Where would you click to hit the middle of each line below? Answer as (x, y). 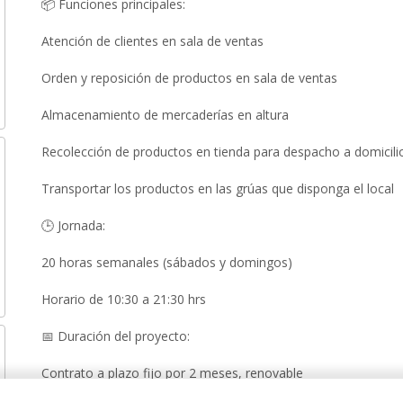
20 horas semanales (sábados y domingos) (167, 262)
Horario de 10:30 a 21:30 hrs (124, 299)
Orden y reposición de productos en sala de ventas (189, 78)
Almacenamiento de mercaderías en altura (165, 115)
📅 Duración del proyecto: (116, 336)
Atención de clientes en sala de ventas (152, 41)
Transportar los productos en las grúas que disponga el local (218, 188)
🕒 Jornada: (73, 225)
